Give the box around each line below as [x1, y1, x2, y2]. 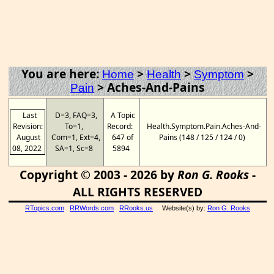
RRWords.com [70, 204, 114, 212]
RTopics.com [25, 204, 64, 212]
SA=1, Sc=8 [55, 143, 95, 154]
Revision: [12, 121, 43, 131]
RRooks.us [119, 204, 153, 212]
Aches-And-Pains [107, 79, 205, 95]
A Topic [108, 110, 135, 120]
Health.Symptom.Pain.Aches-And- [145, 121, 261, 131]
